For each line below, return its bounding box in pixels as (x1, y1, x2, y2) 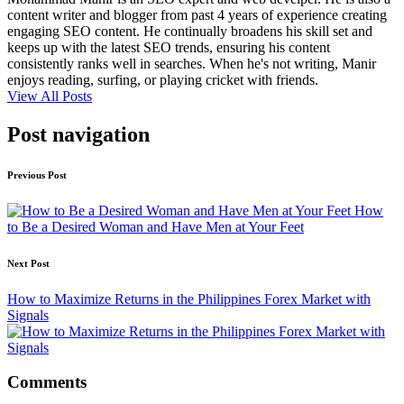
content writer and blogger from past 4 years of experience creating (7, 6, 387, 23)
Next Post (7, 257, 50, 269)
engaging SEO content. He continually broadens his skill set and (7, 23, 372, 39)
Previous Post (7, 169, 67, 180)
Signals (7, 307, 49, 323)
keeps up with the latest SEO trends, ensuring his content (7, 39, 330, 55)
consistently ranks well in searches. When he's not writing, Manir (7, 55, 376, 71)
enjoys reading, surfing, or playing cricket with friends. (7, 71, 318, 87)
